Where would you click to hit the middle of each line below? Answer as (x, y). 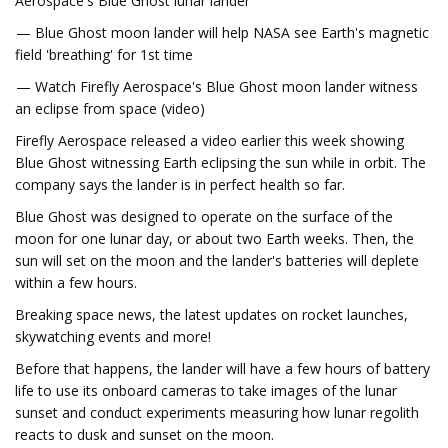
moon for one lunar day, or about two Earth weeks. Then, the (214, 238)
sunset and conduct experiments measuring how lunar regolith (217, 412)
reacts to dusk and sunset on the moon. (144, 434)
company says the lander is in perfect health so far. (180, 184)
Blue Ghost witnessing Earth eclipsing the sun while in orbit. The (220, 162)
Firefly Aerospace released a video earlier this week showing (209, 140)
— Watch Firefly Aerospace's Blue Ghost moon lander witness (216, 86)
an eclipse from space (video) (110, 108)
